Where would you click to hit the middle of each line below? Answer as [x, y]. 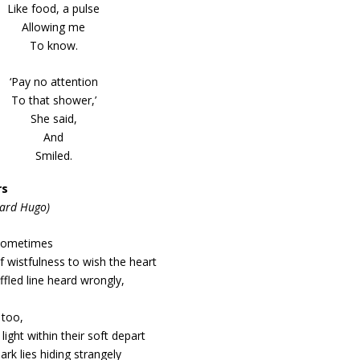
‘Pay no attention [53, 82]
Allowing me [54, 27]
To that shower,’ [53, 100]
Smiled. [53, 156]
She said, [53, 119]
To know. [53, 45]
